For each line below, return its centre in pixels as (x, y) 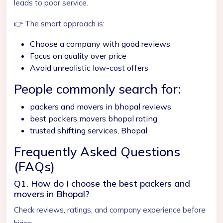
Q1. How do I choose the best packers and (102, 183)
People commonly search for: (97, 89)
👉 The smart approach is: (59, 24)
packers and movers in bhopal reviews (101, 107)
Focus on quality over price (78, 56)
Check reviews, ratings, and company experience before (110, 210)
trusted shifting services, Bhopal (89, 130)
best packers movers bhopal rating (94, 118)
